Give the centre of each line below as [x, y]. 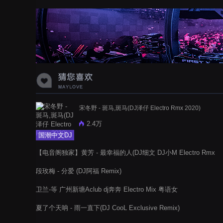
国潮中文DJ [55, 135]
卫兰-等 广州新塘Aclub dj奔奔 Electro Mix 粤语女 [107, 189]
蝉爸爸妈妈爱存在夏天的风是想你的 [106, 8]
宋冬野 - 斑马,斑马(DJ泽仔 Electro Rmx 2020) [140, 108]
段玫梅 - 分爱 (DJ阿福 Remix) [79, 171]
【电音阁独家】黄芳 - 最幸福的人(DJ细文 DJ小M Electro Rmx [125, 153]
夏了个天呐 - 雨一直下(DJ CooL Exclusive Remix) [108, 208]
